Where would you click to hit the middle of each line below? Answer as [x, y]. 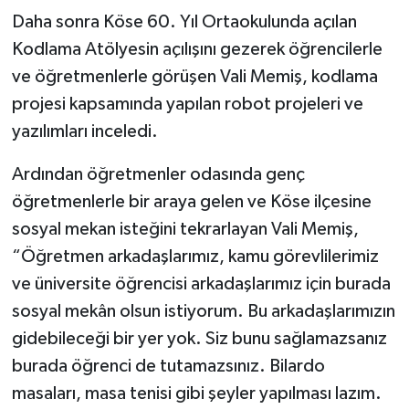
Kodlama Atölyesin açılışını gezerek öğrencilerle [197, 50]
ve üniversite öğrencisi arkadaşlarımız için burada [201, 284]
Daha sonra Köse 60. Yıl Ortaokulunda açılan [184, 22]
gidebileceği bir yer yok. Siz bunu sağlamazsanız [199, 339]
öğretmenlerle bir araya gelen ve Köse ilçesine [191, 202]
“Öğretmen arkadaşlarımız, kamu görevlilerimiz [195, 257]
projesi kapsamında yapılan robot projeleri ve [187, 105]
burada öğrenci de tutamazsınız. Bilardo [168, 367]
